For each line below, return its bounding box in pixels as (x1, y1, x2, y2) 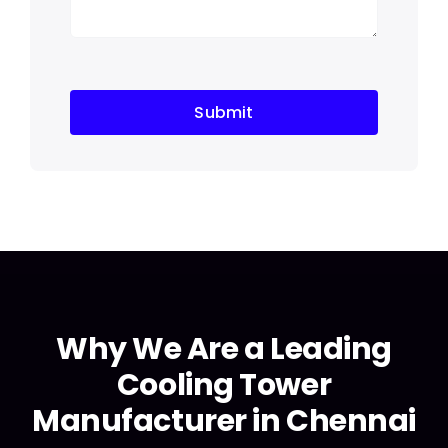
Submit (194, 100, 254, 124)
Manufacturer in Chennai (32, 399, 416, 442)
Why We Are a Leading (56, 327, 392, 370)
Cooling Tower (116, 363, 332, 406)
